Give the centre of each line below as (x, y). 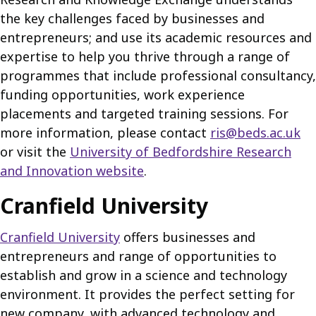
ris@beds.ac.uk (255, 133)
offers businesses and (188, 237)
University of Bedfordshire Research (181, 152)
